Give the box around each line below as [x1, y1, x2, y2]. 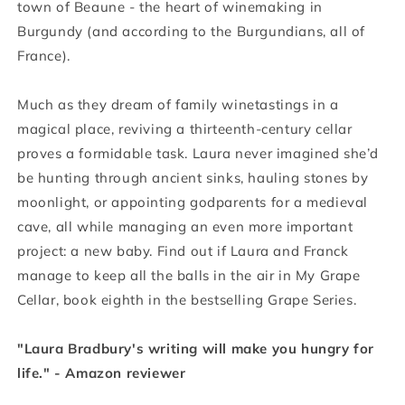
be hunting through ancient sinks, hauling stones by [17, 168, 369, 186]
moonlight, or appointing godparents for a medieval [17, 193, 369, 211]
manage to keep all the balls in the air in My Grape [17, 266, 361, 284]
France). [17, 46, 71, 64]
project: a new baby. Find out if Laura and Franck [17, 241, 349, 259]
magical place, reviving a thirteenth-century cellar [17, 119, 353, 137]
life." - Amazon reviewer [17, 363, 186, 381]
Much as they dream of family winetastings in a [17, 95, 339, 113]
